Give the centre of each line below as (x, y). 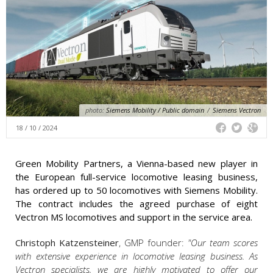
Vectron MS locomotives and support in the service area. (134, 217)
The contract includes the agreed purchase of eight (136, 204)
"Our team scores (223, 243)
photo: (95, 110)
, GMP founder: (153, 243)
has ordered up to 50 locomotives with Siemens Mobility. (136, 190)
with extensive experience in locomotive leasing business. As (136, 256)
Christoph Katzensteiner (67, 243)
